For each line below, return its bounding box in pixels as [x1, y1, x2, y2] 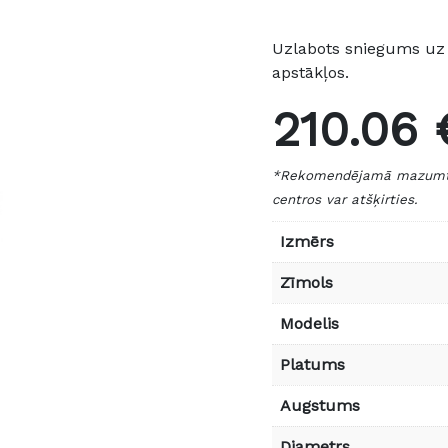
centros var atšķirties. [272, 191, 418, 207]
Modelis [280, 313, 339, 333]
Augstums [280, 395, 360, 415]
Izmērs [280, 231, 334, 251]
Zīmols [280, 272, 333, 292]
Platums [280, 354, 345, 374]
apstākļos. [272, 62, 349, 82]
